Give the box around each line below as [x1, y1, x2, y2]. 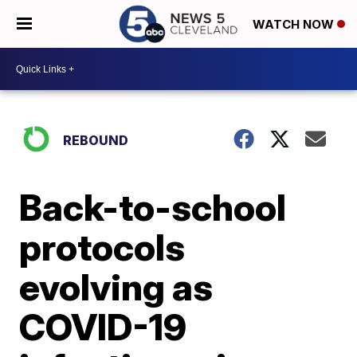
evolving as [19, 265, 214, 309]
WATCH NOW [253, 17, 337, 33]
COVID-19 [19, 304, 187, 349]
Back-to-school [19, 185, 287, 229]
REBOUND [63, 132, 129, 148]
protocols [19, 225, 186, 269]
